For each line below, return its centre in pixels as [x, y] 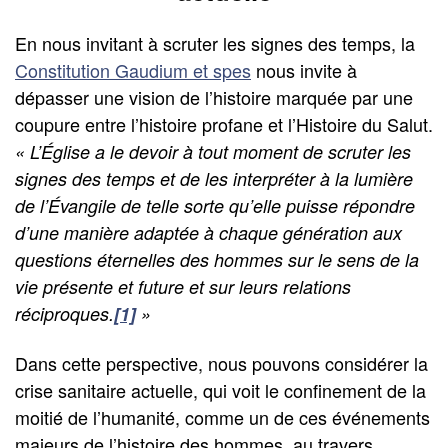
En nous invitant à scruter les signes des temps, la [215, 42]
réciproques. [64, 313]
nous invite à [304, 69]
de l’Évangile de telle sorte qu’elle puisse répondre [215, 205]
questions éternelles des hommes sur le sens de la [217, 259]
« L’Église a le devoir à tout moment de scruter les [213, 151]
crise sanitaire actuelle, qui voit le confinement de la [220, 390]
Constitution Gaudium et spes [133, 69]
